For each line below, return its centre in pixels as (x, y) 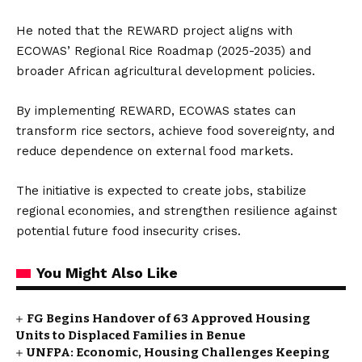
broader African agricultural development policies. (166, 71)
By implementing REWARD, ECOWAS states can (156, 111)
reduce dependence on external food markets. (155, 151)
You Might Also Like (107, 273)
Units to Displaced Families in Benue (131, 335)
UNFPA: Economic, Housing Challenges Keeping (179, 352)
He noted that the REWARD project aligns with (154, 31)
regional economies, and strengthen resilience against (177, 211)
